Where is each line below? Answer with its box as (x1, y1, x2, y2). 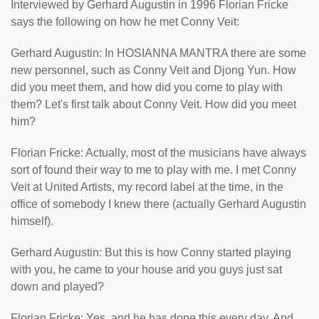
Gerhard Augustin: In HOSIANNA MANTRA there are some (11, 47, 306, 59)
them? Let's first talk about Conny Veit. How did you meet (11, 98, 296, 110)
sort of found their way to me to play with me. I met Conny (11, 164, 296, 176)
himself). (11, 215, 53, 227)
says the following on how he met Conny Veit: (11, 16, 239, 28)
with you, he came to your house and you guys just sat (11, 263, 282, 276)
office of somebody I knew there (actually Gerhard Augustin (11, 198, 306, 210)
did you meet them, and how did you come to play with (11, 81, 283, 93)
